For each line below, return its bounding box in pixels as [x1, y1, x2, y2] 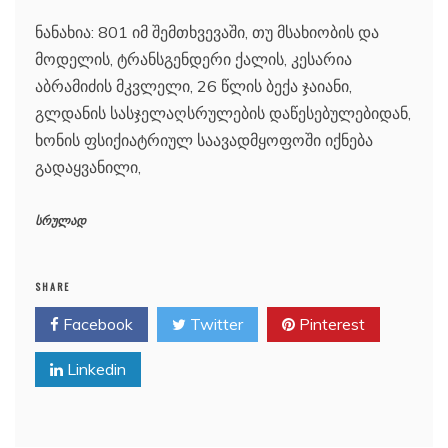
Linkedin [63, 358, 126, 379]
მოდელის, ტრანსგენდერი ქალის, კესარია [35, 48, 352, 69]
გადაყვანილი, [35, 156, 141, 177]
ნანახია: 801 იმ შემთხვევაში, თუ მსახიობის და [35, 21, 379, 42]
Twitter [186, 313, 243, 334]
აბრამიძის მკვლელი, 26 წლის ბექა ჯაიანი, [35, 75, 352, 96]
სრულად [35, 213, 86, 229]
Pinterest [295, 313, 365, 334]
